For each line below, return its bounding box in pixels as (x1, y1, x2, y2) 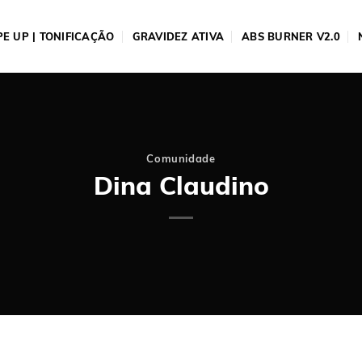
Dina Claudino (93, 169, 269, 201)
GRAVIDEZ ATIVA (132, 30, 225, 43)
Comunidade (146, 152, 216, 166)
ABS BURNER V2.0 (242, 30, 340, 43)
